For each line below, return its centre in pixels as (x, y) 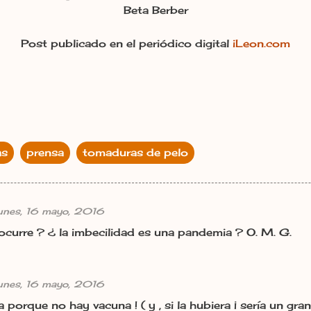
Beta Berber (155, 10)
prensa (45, 152)
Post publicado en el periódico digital (127, 43)
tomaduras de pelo (135, 152)
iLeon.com (261, 43)
